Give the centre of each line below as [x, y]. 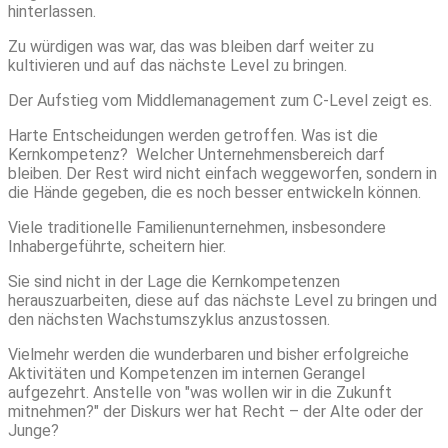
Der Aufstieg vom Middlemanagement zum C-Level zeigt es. [222, 101]
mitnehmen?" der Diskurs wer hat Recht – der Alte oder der [215, 412]
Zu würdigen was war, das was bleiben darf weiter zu [191, 47]
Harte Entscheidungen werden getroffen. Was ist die [193, 136]
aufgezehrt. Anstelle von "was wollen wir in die [172, 393]
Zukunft [364, 393]
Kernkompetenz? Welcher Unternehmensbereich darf [196, 155]
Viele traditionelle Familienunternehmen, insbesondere [197, 228]
